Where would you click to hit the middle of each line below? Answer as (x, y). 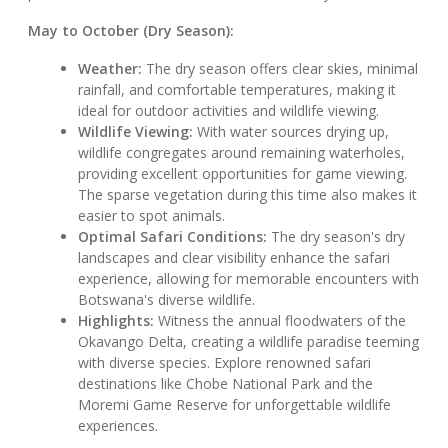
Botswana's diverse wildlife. (167, 300)
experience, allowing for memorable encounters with (249, 279)
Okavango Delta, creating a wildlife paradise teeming (249, 342)
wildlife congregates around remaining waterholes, (242, 153)
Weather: (110, 69)
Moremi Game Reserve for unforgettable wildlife (235, 405)
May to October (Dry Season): (131, 31)
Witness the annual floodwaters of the (280, 321)
